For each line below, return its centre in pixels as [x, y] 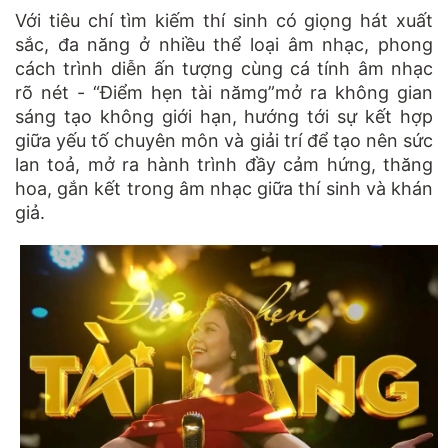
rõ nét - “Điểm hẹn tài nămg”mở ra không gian [224, 92]
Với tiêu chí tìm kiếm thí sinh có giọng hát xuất [224, 20]
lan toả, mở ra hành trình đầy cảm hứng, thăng [224, 164]
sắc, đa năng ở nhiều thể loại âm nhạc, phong [224, 44]
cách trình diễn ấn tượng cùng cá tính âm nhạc [224, 68]
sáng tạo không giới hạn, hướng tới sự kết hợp [224, 116]
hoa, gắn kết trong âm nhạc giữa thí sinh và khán [224, 188]
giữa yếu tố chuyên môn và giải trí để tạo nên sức [224, 140]
